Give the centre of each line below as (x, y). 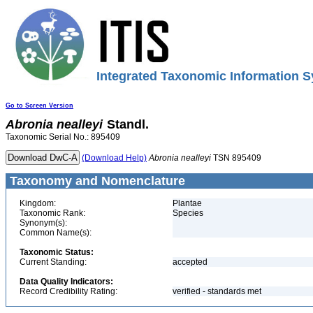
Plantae (187, 203)
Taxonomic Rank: (52, 213)
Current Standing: (53, 262)
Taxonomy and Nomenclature (96, 181)
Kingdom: (38, 203)
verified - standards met (217, 291)
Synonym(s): (43, 223)
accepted (190, 262)
